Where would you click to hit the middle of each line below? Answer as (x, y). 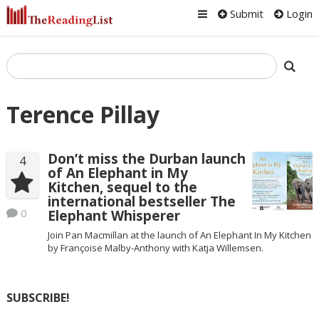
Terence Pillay (83, 114)
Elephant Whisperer (114, 216)
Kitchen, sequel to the (122, 188)
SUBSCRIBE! (38, 297)
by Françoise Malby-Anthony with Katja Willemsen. (155, 247)
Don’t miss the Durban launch (146, 159)
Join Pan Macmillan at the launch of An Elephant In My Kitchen (179, 235)
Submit (246, 14)
